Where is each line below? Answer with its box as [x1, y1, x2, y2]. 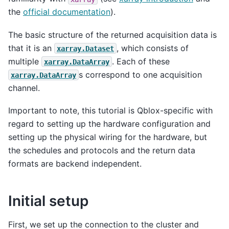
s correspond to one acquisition [79, 69, 202, 80]
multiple [8, 56, 41, 66]
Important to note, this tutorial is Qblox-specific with [8, 105, 213, 116]
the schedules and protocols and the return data [8, 145, 195, 155]
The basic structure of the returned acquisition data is [8, 29, 217, 40]
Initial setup [8, 192, 88, 210]
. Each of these [112, 56, 170, 66]
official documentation [23, 7, 110, 17]
